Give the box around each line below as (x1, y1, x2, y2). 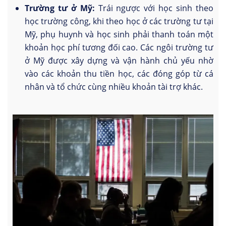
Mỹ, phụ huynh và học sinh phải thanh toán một (25, 28, 213, 40)
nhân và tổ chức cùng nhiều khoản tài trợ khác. (25, 81, 203, 92)
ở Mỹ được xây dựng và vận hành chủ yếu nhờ (25, 54, 213, 66)
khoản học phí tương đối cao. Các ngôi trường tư (25, 41, 213, 53)
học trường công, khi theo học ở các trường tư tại (25, 15, 213, 27)
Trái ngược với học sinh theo (94, 2, 214, 14)
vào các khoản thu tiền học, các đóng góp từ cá (25, 68, 213, 79)
